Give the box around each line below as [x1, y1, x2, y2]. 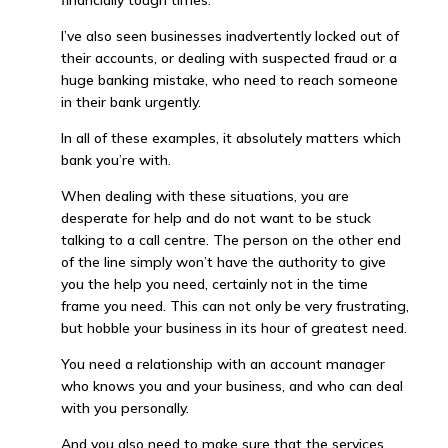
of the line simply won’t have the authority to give [60, 253, 386, 271]
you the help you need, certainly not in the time [60, 275, 368, 293]
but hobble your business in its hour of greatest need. [60, 319, 407, 337]
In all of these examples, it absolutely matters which [60, 129, 401, 147]
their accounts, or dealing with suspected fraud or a [60, 49, 397, 67]
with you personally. [60, 399, 189, 417]
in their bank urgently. [60, 93, 201, 111]
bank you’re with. [60, 151, 171, 169]
